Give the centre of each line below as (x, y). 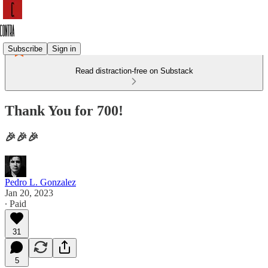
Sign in (64, 48)
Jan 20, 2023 (29, 193)
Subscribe (25, 48)
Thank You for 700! (64, 110)
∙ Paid (16, 203)
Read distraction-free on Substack (134, 71)
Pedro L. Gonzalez (40, 182)
